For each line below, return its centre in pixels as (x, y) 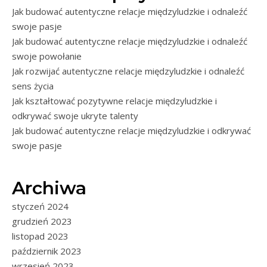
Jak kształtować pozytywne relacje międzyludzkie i (114, 100)
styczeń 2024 (40, 206)
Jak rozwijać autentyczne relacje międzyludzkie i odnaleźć (128, 71)
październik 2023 (47, 251)
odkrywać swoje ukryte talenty (75, 115)
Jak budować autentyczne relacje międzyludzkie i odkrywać (131, 130)
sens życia (33, 86)
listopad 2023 (40, 236)
